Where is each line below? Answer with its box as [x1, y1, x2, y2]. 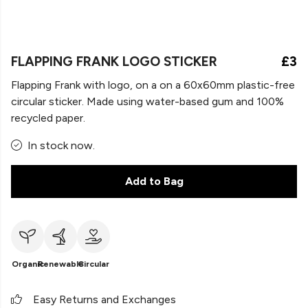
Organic [11, 259, 44, 269]
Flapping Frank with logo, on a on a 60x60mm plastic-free [11, 78, 295, 91]
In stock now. [27, 139, 95, 152]
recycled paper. [11, 111, 85, 124]
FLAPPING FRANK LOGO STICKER [11, 54, 217, 69]
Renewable [37, 259, 84, 269]
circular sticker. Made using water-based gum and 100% [11, 95, 284, 108]
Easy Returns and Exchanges [33, 293, 176, 306]
